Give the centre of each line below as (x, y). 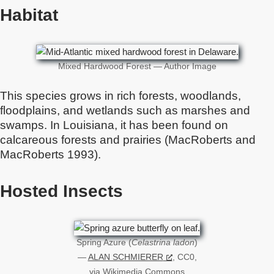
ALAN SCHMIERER (125, 257)
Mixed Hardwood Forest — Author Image (137, 66)
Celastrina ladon (163, 243)
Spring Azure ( (104, 243)
